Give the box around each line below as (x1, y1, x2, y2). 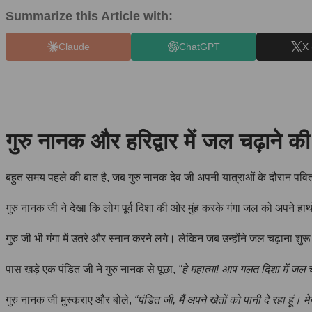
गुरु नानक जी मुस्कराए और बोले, (6, 293, 134, 306)
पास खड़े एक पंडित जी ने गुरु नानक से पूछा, (6, 263, 178, 275)
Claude (58, 40, 90, 52)
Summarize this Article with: (6, 9, 173, 23)
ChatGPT (178, 40, 220, 52)
